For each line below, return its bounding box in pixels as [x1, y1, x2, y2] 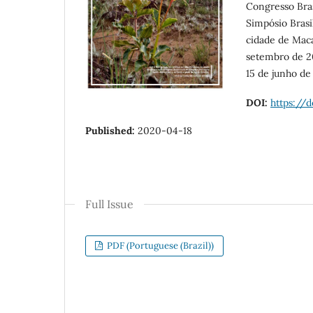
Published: [85, 124, 138, 137]
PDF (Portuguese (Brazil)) [105, 239, 214, 252]
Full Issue [85, 196, 133, 211]
